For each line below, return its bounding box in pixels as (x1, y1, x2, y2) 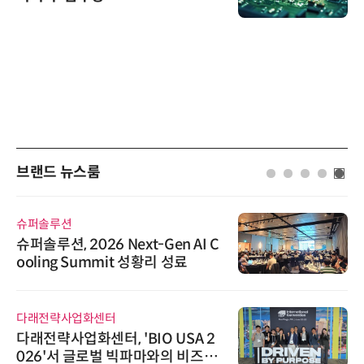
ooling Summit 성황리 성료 (16, 253, 188, 271)
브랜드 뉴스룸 (16, 163, 101, 182)
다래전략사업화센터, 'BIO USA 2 (16, 329, 215, 348)
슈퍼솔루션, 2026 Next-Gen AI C (16, 235, 219, 253)
